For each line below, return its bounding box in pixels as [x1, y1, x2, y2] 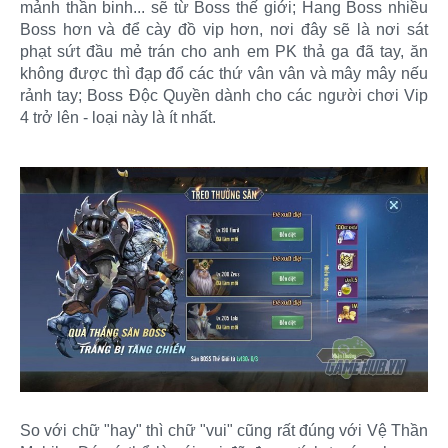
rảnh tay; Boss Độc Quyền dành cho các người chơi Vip [20, 87, 428, 105]
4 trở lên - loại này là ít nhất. [20, 109, 216, 127]
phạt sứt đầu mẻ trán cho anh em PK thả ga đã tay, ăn [20, 43, 428, 61]
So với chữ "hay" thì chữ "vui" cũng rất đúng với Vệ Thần [20, 421, 428, 439]
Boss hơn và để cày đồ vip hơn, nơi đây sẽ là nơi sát [20, 21, 428, 39]
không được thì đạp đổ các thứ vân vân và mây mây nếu [20, 65, 428, 83]
